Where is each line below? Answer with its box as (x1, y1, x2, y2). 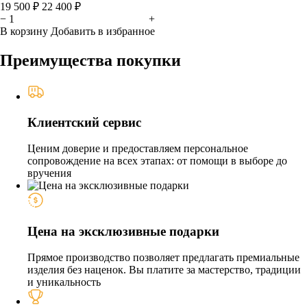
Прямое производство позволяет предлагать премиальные (27, 251, 299, 263)
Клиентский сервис (27, 115, 141, 130)
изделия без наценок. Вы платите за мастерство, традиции (27, 263, 301, 275)
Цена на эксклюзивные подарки (27, 223, 219, 238)
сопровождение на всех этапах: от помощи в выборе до (27, 155, 287, 167)
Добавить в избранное (51, 25, 155, 37)
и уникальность (27, 275, 101, 288)
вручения (27, 167, 71, 180)
